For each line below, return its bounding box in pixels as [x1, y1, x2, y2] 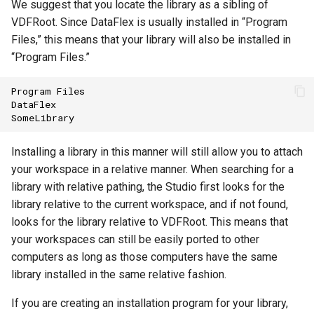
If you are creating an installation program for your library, [11, 296, 288, 310]
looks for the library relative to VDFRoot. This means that [11, 215, 288, 228]
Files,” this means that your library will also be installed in [11, 33, 291, 46]
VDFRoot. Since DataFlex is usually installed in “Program [11, 15, 287, 29]
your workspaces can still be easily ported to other [11, 233, 259, 246]
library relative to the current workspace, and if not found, [11, 198, 288, 211]
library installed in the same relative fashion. [11, 268, 226, 281]
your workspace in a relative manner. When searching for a [11, 163, 294, 176]
